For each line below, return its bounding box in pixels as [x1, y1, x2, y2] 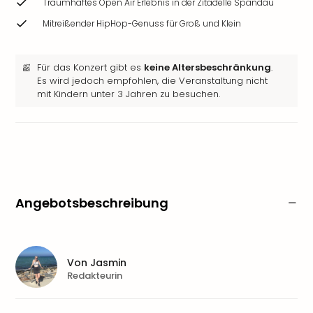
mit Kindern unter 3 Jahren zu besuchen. [37, 87, 220, 101]
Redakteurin [67, 268, 122, 282]
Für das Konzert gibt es [37, 61, 144, 74]
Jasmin [90, 255, 126, 270]
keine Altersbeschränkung [144, 61, 271, 74]
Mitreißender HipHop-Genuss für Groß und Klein [43, 17, 241, 29]
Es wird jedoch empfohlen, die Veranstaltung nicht [37, 74, 268, 87]
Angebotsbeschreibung [15, 194, 168, 212]
